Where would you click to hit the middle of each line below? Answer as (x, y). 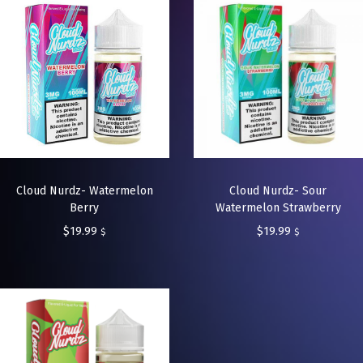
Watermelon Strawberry (278, 208)
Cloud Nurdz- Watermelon (84, 191)
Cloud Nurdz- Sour (278, 191)
